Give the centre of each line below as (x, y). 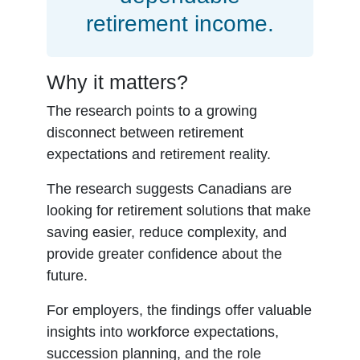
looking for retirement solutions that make (179, 211)
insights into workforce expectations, (163, 332)
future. (67, 276)
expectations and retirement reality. (159, 154)
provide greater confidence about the (165, 254)
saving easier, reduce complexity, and (167, 232)
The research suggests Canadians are (170, 189)
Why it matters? (118, 82)
